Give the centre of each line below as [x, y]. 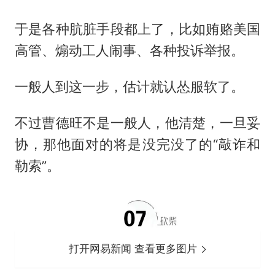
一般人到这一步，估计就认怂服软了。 [129, 86]
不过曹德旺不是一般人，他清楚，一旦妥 [137, 122]
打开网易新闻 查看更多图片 [135, 249]
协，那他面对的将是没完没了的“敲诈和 [137, 144]
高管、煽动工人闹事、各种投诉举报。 [129, 50]
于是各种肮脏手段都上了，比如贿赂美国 [137, 29]
